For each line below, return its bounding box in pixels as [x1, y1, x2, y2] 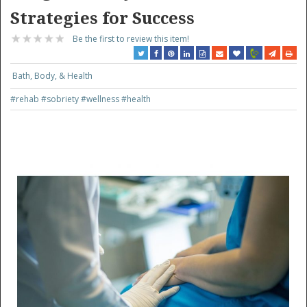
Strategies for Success [10, 9, 195, 28]
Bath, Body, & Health [12, 70, 93, 82]
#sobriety [41, 93, 82, 105]
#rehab [10, 93, 42, 105]
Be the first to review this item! [73, 33, 190, 45]
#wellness [81, 93, 122, 105]
